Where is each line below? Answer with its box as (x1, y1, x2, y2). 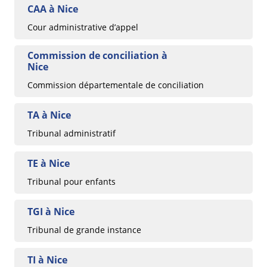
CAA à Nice (27, 2, 78, 15)
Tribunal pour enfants (27, 175, 116, 187)
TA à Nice (27, 108, 71, 122)
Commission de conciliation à (27, 48, 167, 62)
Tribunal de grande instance (27, 223, 141, 235)
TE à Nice (27, 156, 70, 170)
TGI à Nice (27, 204, 74, 218)
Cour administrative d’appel (27, 21, 138, 33)
